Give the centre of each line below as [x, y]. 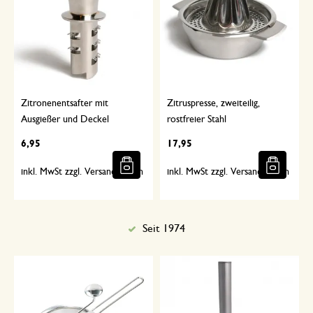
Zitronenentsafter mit [65, 103]
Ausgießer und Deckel [65, 119]
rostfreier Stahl [197, 119]
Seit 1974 [163, 228]
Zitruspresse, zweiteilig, [213, 103]
